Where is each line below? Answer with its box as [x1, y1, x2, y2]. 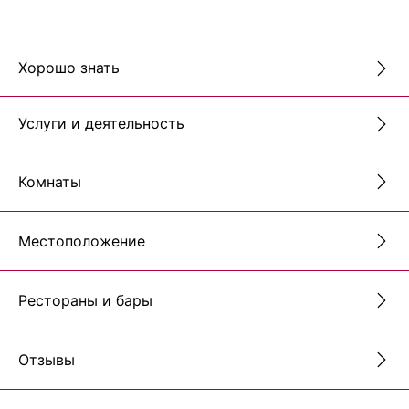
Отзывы [18, 350, 75, 369]
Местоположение [18, 231, 145, 250]
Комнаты [18, 172, 81, 191]
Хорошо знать [18, 58, 120, 78]
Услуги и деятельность [18, 114, 184, 133]
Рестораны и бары [18, 290, 152, 309]
